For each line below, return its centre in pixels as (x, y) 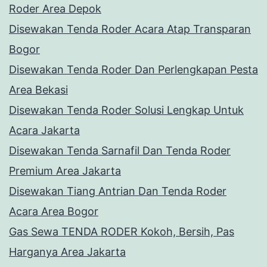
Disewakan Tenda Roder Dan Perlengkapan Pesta (133, 70)
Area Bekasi (38, 90)
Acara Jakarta (44, 131)
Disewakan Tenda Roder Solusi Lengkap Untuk (126, 110)
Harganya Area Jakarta (67, 252)
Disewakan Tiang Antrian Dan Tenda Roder (118, 191)
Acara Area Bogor (54, 212)
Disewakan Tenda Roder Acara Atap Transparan (130, 29)
